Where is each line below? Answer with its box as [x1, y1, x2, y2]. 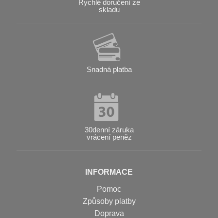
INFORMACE [85, 167, 133, 176]
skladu [98, 5, 120, 14]
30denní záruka [84, 125, 134, 134]
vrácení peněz [86, 132, 132, 141]
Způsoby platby [82, 197, 136, 205]
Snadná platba [86, 65, 132, 74]
